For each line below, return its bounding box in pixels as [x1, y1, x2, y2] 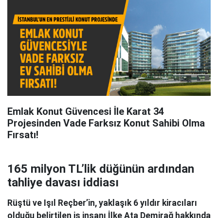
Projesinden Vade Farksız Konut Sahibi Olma [7, 117, 205, 129]
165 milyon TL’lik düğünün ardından [7, 162, 194, 176]
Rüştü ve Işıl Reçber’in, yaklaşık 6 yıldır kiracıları [7, 198, 197, 208]
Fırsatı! [7, 128, 38, 141]
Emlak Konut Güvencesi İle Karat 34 [7, 105, 164, 117]
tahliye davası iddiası [7, 175, 119, 189]
